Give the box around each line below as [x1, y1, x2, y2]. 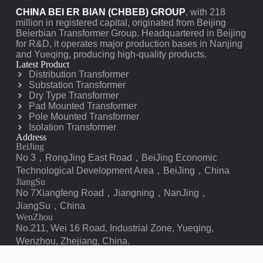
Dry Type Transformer [29, 90, 119, 101]
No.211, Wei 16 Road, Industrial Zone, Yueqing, [15, 223, 214, 234]
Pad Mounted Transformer [29, 101, 137, 112]
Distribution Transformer [29, 69, 129, 80]
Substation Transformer [29, 80, 126, 90]
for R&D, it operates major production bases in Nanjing [15, 39, 242, 49]
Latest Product [15, 59, 69, 70]
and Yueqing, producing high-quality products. [15, 49, 207, 60]
